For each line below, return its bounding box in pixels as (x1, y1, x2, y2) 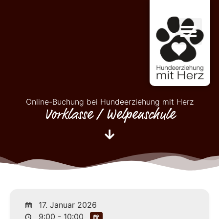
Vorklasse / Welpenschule (44, 107, 175, 122)
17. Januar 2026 (36, 200, 97, 210)
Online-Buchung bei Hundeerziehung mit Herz (25, 97, 194, 107)
